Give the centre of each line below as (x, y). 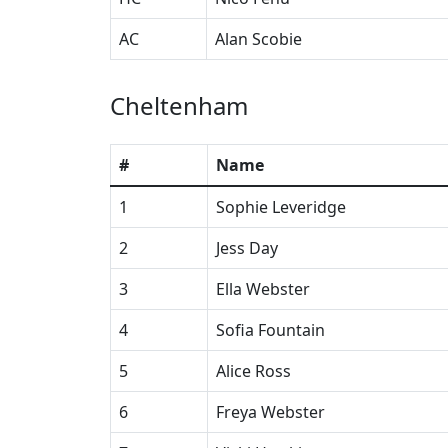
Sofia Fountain (270, 330)
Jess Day (247, 248)
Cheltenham (179, 105)
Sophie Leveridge (281, 207)
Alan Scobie (258, 39)
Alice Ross (253, 371)
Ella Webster (263, 289)
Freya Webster (270, 412)
